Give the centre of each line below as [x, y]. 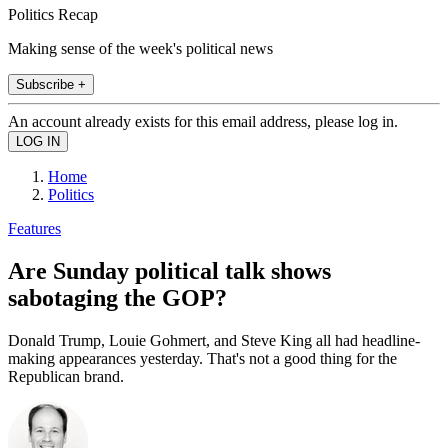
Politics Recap [53, 14]
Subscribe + [51, 84]
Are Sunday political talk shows [169, 270]
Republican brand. [66, 376]
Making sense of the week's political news [140, 48]
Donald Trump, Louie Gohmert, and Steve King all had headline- [214, 340]
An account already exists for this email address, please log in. [203, 121]
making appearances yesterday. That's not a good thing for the [202, 358]
